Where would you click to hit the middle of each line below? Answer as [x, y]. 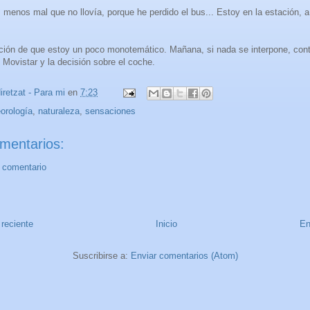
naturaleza [59, 111]
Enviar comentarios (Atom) [184, 256]
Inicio [166, 224]
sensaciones [110, 111]
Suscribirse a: [101, 256]
